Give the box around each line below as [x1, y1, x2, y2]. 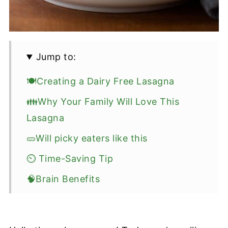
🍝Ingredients [26, 194, 88, 205]
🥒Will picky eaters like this [26, 133, 148, 144]
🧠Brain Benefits [26, 174, 100, 185]
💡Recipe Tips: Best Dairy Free [26, 214, 164, 225]
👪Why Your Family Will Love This [26, 96, 180, 107]
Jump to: [36, 51, 76, 63]
